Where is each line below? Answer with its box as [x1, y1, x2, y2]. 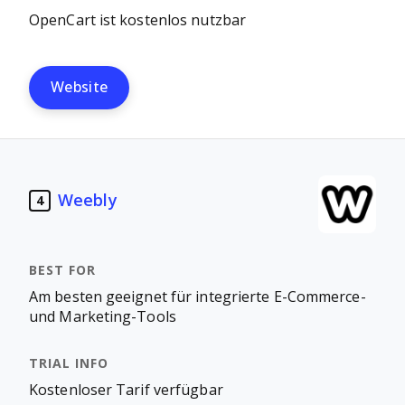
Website [51, 80, 108, 95]
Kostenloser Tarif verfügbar [29, 382, 223, 398]
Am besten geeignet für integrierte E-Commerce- [29, 289, 366, 305]
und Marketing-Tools [29, 309, 176, 325]
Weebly [58, 191, 118, 210]
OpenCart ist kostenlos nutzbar [29, 13, 246, 28]
